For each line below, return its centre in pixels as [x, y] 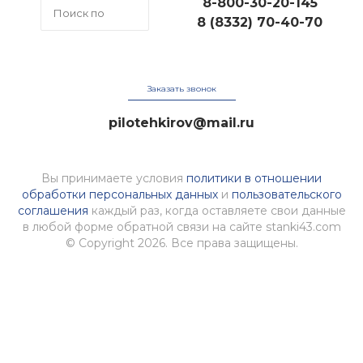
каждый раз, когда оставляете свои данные [217, 211]
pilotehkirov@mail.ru [181, 123]
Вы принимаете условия [114, 179]
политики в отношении [254, 179]
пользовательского [286, 195]
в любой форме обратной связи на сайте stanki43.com [181, 227]
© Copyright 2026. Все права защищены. [181, 243]
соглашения [53, 211]
